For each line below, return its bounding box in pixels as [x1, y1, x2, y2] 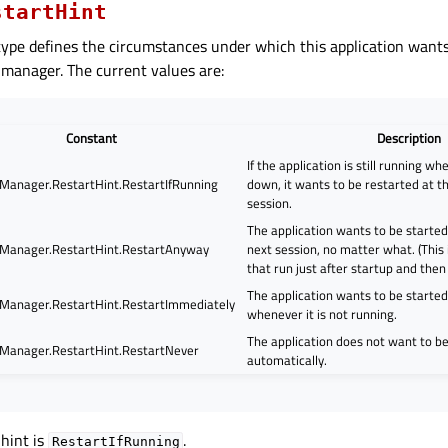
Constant [65, 127, 117, 148]
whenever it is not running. [247, 303, 398, 324]
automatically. [247, 349, 328, 370]
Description [377, 127, 442, 148]
